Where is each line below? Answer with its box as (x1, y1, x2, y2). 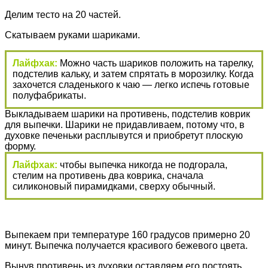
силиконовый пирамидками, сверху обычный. (13, 181, 215, 192)
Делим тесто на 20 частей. (5, 10, 121, 20)
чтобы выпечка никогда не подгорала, (57, 160, 227, 170)
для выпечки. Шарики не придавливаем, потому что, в (5, 120, 245, 130)
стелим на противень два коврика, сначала (13, 170, 203, 181)
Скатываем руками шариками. (5, 30, 140, 41)
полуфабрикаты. (13, 90, 86, 101)
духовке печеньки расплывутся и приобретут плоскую (5, 130, 243, 141)
